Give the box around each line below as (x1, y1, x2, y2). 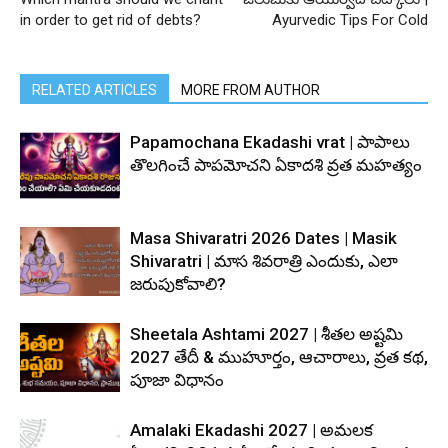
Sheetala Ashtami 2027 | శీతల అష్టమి (130, 324, 403, 344)
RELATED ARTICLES (32, 82, 157, 98)
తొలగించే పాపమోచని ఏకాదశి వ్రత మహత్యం (130, 155, 422, 175)
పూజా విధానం (130, 370, 224, 390)
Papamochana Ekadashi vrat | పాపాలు (130, 132, 410, 152)
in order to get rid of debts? (20, 11, 201, 29)
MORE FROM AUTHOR (181, 82, 320, 98)
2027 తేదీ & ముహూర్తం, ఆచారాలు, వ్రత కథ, (130, 347, 428, 367)
